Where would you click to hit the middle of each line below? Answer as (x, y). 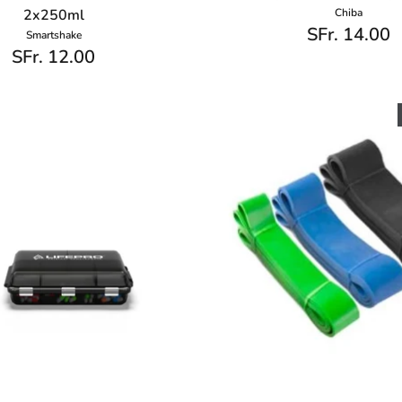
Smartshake (53, 35)
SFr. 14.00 (348, 35)
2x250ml (53, 16)
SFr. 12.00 (54, 57)
